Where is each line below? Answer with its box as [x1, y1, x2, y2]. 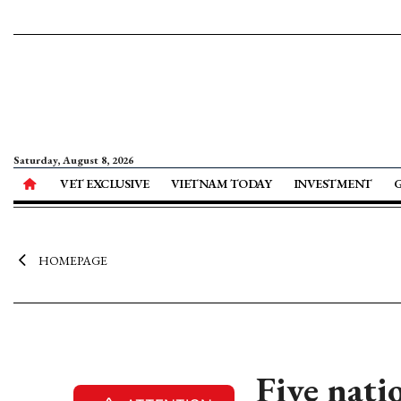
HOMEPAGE [38, 252, 107, 269]
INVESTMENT [293, 175, 372, 192]
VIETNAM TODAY [170, 175, 272, 192]
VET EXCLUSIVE [60, 175, 149, 192]
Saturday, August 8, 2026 [13, 153, 133, 167]
